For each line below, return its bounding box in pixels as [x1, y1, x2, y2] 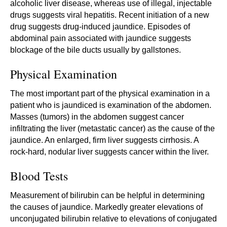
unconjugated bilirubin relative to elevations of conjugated [10, 214, 217, 223]
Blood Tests [10, 167, 68, 184]
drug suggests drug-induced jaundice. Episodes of [10, 22, 190, 31]
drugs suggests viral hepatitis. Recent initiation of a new [10, 10, 209, 19]
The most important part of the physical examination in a [10, 89, 210, 98]
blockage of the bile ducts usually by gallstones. [10, 45, 181, 54]
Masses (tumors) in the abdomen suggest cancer [10, 112, 184, 121]
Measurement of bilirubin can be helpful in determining [10, 191, 205, 200]
